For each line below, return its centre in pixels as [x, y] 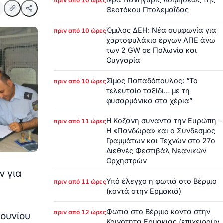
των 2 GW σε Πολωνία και [151, 50]
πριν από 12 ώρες [80, 212]
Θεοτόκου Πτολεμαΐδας [147, 9]
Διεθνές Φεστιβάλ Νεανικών [156, 150]
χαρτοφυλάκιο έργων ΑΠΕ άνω [161, 40]
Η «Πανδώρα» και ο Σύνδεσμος [161, 130]
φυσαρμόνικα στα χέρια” [149, 100]
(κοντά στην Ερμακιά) [144, 191]
